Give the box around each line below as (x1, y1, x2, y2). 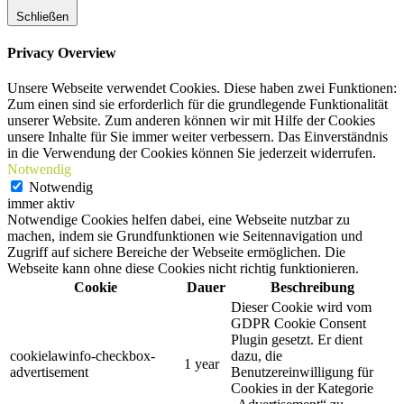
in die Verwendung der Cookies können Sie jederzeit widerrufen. (7, 145, 376, 161)
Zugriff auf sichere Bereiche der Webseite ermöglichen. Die (7, 244, 345, 261)
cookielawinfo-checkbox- (10, 348, 155, 364)
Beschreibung (271, 280, 354, 296)
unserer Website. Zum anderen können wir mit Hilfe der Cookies (7, 113, 375, 129)
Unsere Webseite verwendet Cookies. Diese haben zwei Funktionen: (7, 80, 397, 96)
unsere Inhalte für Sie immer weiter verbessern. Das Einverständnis (7, 129, 388, 145)
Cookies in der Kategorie (231, 381, 373, 397)
